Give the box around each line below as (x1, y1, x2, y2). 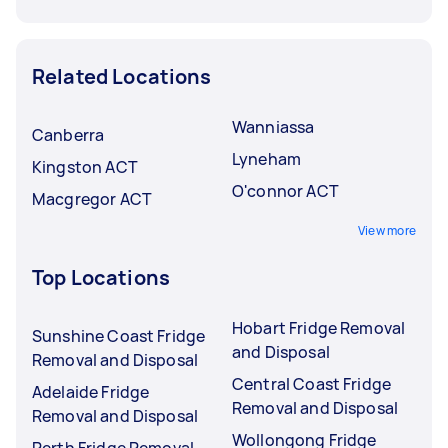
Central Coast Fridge (232, 372, 391, 395)
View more (357, 221, 416, 239)
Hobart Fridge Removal (232, 316, 406, 339)
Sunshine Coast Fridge (32, 324, 206, 347)
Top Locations (32, 263, 170, 291)
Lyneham (232, 147, 302, 170)
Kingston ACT (32, 155, 138, 178)
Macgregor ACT (32, 187, 152, 210)
